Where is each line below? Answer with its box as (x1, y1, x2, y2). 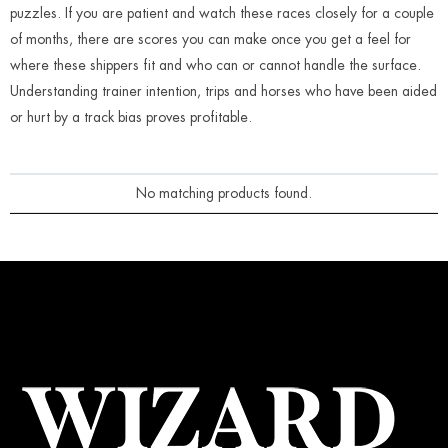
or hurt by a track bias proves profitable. (10, 110, 252, 124)
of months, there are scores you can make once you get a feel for (10, 32, 411, 46)
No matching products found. (136, 186, 312, 201)
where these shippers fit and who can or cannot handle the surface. (10, 58, 421, 72)
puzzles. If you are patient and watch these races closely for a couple (10, 6, 434, 20)
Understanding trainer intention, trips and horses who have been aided (10, 84, 437, 98)
